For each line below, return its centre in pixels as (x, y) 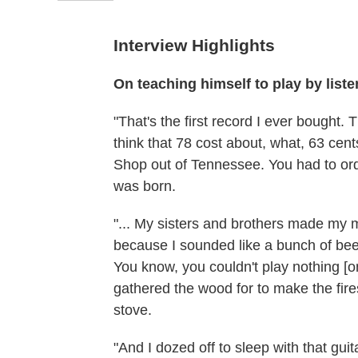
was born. (145, 187)
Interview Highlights (194, 46)
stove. (133, 310)
